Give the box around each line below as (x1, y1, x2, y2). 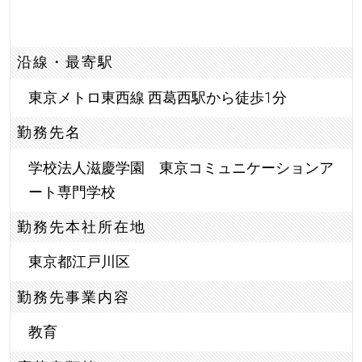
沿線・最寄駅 (17, 53, 115, 71)
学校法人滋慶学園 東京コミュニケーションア (27, 158, 334, 176)
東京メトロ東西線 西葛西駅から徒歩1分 (27, 88, 287, 106)
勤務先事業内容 (17, 288, 131, 305)
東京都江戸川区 (27, 253, 130, 271)
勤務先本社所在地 (17, 217, 147, 235)
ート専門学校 (27, 183, 116, 200)
